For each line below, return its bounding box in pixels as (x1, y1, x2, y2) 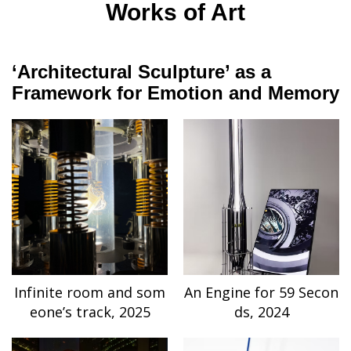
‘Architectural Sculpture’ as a (12, 61, 271, 83)
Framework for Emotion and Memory (12, 82, 339, 104)
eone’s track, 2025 (29, 302, 150, 322)
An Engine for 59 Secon (184, 283, 338, 302)
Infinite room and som (14, 283, 165, 302)
